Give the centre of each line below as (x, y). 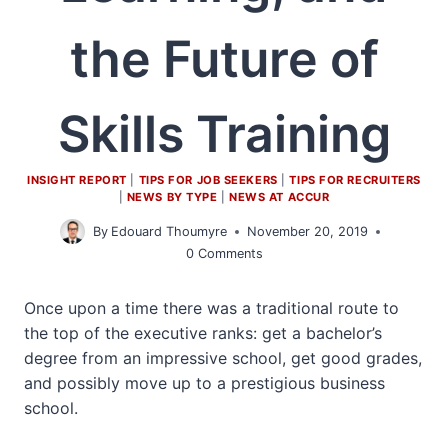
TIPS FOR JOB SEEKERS (208, 180)
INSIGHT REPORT (76, 180)
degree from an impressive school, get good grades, (223, 358)
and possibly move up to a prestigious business (204, 383)
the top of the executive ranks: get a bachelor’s (203, 333)
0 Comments (224, 253)
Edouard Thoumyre (169, 231)
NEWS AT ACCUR (279, 197)
